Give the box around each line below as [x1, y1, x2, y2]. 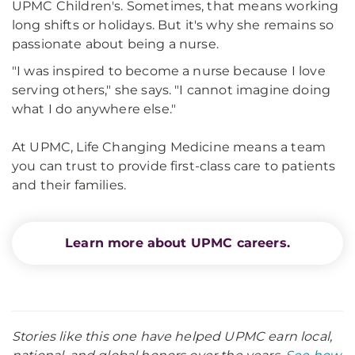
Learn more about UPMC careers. [65, 235, 290, 251]
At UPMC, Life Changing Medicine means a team [12, 139, 326, 155]
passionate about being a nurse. [12, 36, 229, 52]
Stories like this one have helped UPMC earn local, [12, 329, 333, 345]
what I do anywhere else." [12, 101, 177, 117]
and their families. [12, 177, 127, 193]
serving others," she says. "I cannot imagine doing [12, 82, 331, 98]
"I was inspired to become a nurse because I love [12, 63, 326, 79]
